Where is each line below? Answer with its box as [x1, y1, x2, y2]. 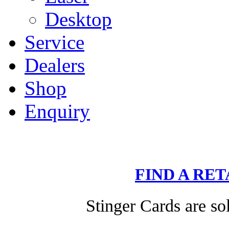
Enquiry [25, 100, 90, 122]
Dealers [25, 54, 85, 76]
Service [25, 31, 84, 53]
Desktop [45, 8, 112, 30]
